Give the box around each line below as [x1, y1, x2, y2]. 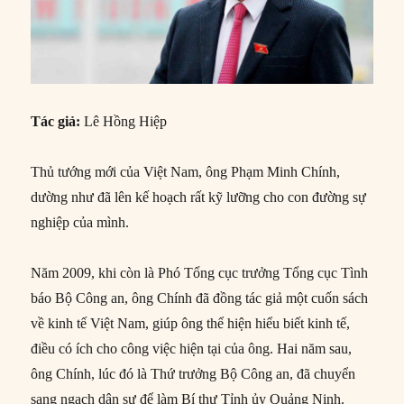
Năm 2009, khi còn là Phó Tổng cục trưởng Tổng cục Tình [31, 264, 369, 280]
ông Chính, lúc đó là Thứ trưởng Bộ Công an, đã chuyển [31, 365, 356, 381]
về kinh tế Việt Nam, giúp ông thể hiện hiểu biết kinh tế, [31, 315, 351, 331]
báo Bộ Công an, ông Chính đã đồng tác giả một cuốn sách [31, 289, 369, 306]
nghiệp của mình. [31, 214, 130, 230]
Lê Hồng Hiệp [84, 113, 168, 129]
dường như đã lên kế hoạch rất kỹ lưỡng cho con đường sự [31, 188, 367, 205]
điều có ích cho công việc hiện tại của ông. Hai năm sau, [31, 340, 353, 356]
